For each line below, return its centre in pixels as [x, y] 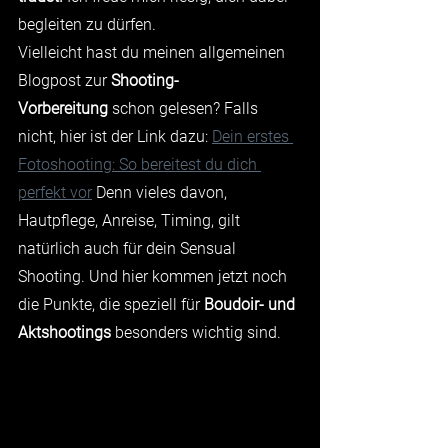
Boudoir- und [251, 304]
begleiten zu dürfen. [87, 24]
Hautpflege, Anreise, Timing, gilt [131, 220]
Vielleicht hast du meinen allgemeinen [153, 52]
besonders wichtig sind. [196, 332]
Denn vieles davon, [161, 192]
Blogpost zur [64, 80]
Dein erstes [252, 136]
